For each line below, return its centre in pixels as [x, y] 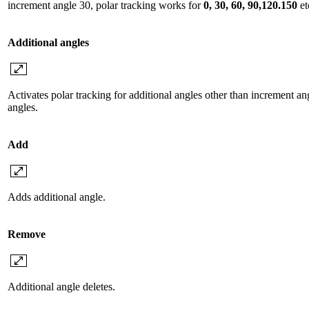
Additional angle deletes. [61, 287]
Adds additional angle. [57, 197]
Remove [27, 235]
